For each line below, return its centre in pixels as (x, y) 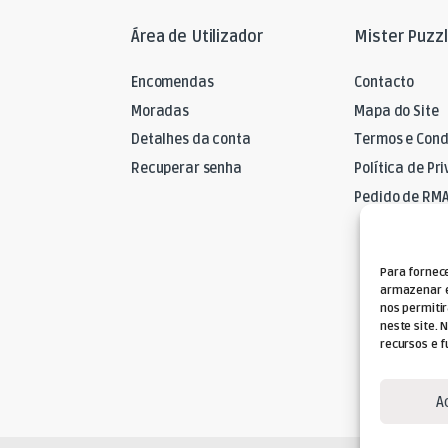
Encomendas (172, 83)
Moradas (160, 111)
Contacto (384, 83)
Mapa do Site (396, 111)
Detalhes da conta (191, 140)
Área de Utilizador (197, 36)
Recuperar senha (186, 169)
